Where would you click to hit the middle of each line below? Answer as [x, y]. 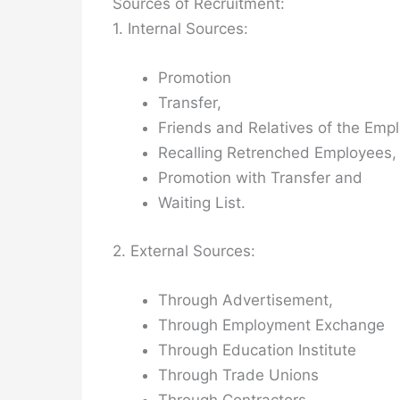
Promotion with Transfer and [260, 178]
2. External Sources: [184, 250]
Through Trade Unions [238, 375]
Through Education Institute [257, 350]
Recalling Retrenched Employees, [277, 153]
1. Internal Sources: [180, 29]
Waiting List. [202, 203]
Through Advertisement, [246, 300]
